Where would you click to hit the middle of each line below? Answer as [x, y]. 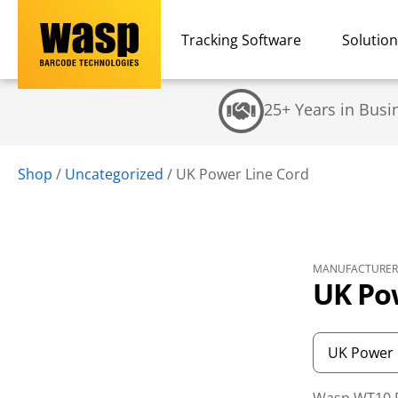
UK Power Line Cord [243, 174]
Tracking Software [241, 40]
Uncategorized [114, 174]
